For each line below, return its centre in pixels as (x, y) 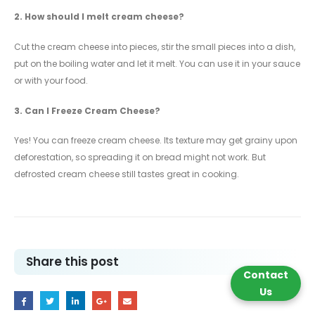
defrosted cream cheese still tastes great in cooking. (127, 174)
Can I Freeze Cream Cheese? (92, 110)
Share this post (72, 262)
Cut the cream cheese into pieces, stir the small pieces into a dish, (155, 47)
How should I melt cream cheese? (104, 17)
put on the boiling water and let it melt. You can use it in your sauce (157, 64)
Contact (266, 275)
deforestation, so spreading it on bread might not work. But (140, 157)
